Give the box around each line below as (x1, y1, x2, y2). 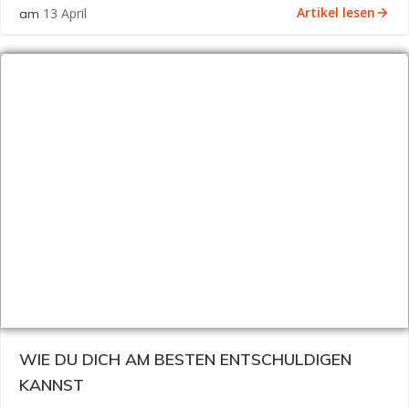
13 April (43, 5, 87, 22)
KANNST (19, 374, 84, 394)
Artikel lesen (297, 3, 375, 21)
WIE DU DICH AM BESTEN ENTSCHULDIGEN (19, 349, 351, 369)
